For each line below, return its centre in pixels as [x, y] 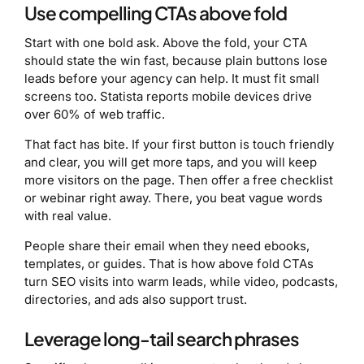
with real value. [68, 215]
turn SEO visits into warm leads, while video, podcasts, [181, 281]
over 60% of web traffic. [95, 114]
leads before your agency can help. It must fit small [172, 78]
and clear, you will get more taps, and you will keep [171, 162]
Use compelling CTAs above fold [156, 13]
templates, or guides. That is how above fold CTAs [169, 263]
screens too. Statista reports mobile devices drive [168, 96]
